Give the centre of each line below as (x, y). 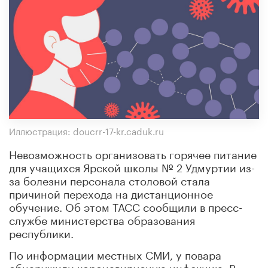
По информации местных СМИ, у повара (115, 253)
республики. (41, 232)
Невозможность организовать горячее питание (133, 153)
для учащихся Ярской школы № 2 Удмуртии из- (132, 166)
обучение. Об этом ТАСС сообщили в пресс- (126, 205)
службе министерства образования (102, 219)
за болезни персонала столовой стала (109, 179)
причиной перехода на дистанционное (111, 192)
